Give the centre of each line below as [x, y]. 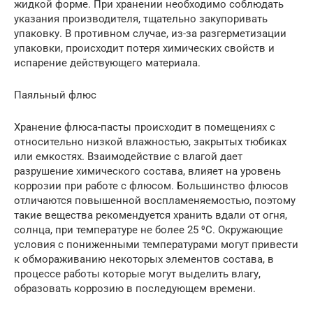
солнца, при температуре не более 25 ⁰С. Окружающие [148, 230]
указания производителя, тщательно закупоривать [141, 19]
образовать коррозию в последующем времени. [135, 289]
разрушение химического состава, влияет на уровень [147, 171]
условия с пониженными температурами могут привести [156, 245]
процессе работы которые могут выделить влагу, [137, 274]
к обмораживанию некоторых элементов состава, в [144, 259]
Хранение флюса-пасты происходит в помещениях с [145, 127]
